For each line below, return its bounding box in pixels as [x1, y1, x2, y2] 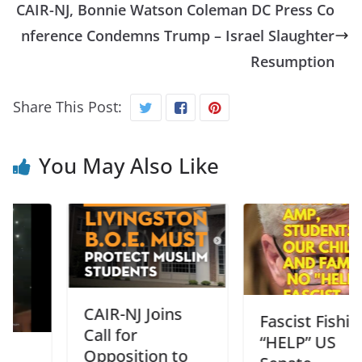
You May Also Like [39, 151, 219, 181]
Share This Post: [13, 97, 122, 117]
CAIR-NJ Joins [44, 303, 144, 326]
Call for [44, 324, 99, 347]
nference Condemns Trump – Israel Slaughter [21, 26, 335, 46]
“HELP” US [221, 331, 297, 354]
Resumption [250, 52, 335, 72]
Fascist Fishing [221, 310, 330, 333]
